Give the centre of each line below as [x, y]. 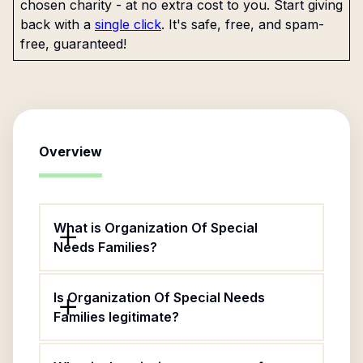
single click [128, 24]
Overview [70, 152]
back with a [56, 24]
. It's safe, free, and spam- [243, 24]
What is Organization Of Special [156, 228]
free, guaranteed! [73, 44]
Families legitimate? [116, 317]
